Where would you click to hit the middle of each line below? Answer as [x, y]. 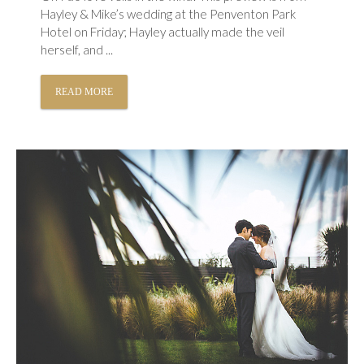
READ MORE [84, 92]
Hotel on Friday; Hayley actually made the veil [163, 32]
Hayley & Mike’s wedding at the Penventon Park [169, 14]
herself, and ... [77, 50]
